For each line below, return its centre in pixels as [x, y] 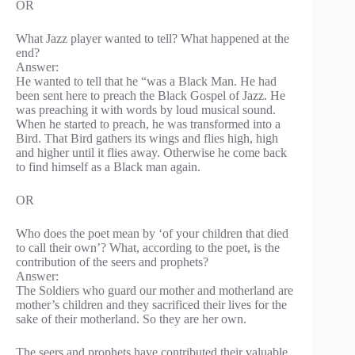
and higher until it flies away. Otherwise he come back [151, 152]
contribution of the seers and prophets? [112, 261]
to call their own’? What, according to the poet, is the [148, 247]
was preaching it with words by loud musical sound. [146, 109]
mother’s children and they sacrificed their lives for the [151, 304]
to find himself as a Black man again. [108, 166]
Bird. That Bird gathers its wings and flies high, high [147, 138]
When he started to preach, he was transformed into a [148, 124]
